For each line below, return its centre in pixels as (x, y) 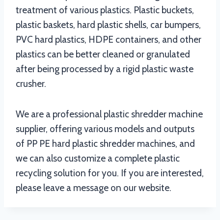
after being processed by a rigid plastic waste (105, 69)
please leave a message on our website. (94, 188)
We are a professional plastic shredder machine (109, 114)
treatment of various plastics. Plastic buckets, (105, 10)
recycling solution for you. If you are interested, (110, 173)
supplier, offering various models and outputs (105, 129)
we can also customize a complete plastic (98, 159)
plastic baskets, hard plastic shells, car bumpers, (108, 25)
